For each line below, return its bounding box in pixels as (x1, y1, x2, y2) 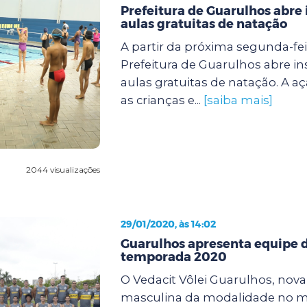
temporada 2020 (120, 249, 227, 265)
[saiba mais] (203, 93, 273, 107)
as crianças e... (120, 93, 204, 107)
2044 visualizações (25, 164, 100, 175)
